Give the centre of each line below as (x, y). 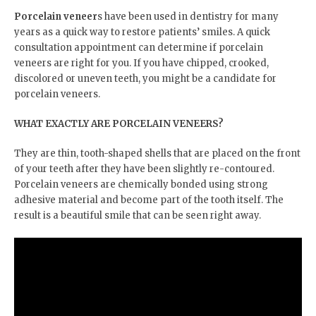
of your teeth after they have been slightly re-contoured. (144, 169)
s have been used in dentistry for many (188, 17)
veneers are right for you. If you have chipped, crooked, (141, 63)
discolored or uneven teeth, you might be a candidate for (145, 79)
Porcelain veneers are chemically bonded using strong (141, 185)
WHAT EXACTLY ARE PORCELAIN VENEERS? (119, 124)
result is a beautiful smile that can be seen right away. (138, 216)
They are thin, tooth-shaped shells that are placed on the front (157, 154)
